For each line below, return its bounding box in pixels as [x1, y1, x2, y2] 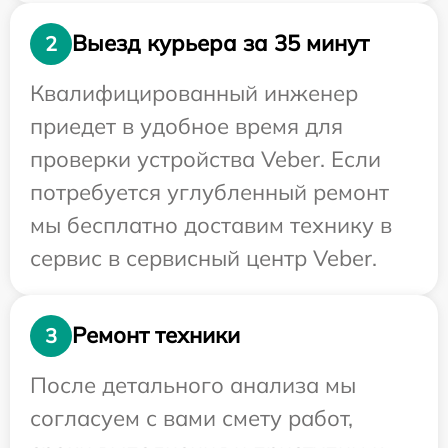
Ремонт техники [72, 321, 240, 350]
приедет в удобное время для [30, 111, 343, 140]
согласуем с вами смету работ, [30, 403, 353, 432]
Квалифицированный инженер [30, 78, 358, 107]
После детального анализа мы [30, 370, 356, 399]
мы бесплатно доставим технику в [30, 210, 392, 239]
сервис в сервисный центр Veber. [30, 243, 377, 272]
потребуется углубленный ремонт [30, 177, 389, 206]
